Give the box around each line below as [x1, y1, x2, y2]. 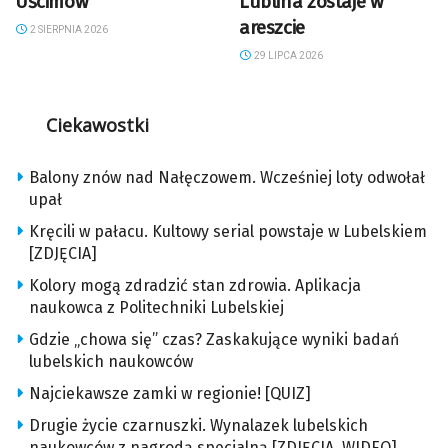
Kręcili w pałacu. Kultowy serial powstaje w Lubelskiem [29, 222, 427, 242]
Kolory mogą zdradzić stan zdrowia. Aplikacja [29, 276, 361, 296]
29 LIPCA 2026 [251, 50, 323, 62]
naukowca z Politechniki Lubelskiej [29, 298, 284, 318]
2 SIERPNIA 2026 [27, 24, 108, 36]
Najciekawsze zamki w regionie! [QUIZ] [29, 384, 311, 404]
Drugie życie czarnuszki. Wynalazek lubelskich [29, 416, 368, 436]
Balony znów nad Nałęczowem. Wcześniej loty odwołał [29, 168, 425, 188]
